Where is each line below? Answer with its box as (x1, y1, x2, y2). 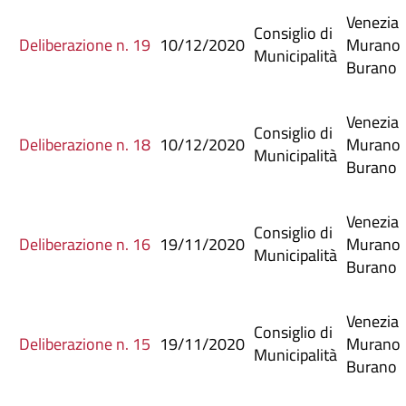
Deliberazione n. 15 (19, 331, 150, 356)
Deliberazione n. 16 (19, 231, 150, 256)
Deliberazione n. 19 (19, 32, 150, 57)
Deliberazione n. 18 (19, 131, 150, 157)
